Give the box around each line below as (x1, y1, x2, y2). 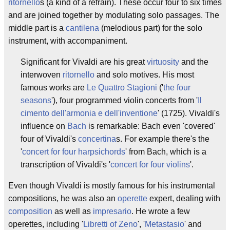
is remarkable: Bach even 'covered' (86, 122, 215, 130)
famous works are (21, 83, 87, 92)
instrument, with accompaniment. (8, 36, 127, 45)
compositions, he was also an (8, 194, 118, 203)
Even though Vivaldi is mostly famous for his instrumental (8, 181, 215, 190)
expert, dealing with (147, 194, 220, 203)
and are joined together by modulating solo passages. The (8, 11, 219, 20)
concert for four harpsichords (22, 147, 125, 156)
